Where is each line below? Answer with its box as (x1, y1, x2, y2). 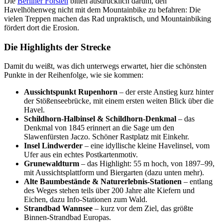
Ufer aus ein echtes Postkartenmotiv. (24, 150, 138, 159)
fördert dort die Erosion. (4, 23, 79, 32)
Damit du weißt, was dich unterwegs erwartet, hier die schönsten (4, 62, 207, 71)
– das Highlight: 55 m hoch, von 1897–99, (79, 159, 215, 168)
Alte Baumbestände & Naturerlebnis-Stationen (24, 177, 182, 186)
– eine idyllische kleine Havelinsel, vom (83, 141, 210, 150)
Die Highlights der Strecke (4, 41, 111, 52)
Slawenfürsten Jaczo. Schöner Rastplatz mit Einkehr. (24, 132, 189, 141)
